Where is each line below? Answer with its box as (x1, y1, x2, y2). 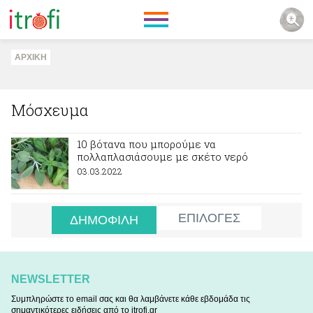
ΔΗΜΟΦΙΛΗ (70, 213, 138, 227)
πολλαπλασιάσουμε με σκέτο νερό (77, 150, 248, 163)
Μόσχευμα (11, 100, 89, 120)
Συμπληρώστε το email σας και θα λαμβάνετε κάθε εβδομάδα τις (11, 294, 250, 304)
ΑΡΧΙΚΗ (15, 52, 47, 62)
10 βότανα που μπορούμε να (77, 137, 216, 151)
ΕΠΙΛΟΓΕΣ (177, 211, 240, 225)
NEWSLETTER (11, 273, 90, 285)
